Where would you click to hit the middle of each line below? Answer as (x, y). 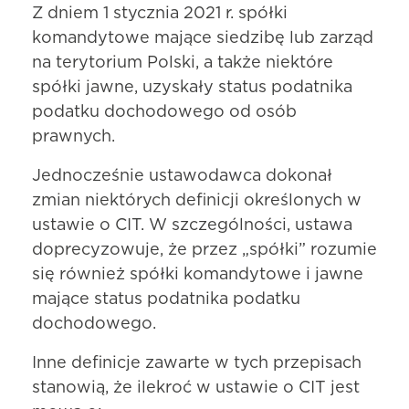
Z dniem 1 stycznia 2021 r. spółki (160, 13)
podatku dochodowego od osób (164, 112)
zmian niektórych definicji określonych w (197, 200)
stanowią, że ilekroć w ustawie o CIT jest (196, 388)
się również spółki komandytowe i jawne (198, 274)
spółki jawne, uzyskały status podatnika (192, 87)
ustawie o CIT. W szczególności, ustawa (192, 225)
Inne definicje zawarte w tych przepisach (197, 363)
